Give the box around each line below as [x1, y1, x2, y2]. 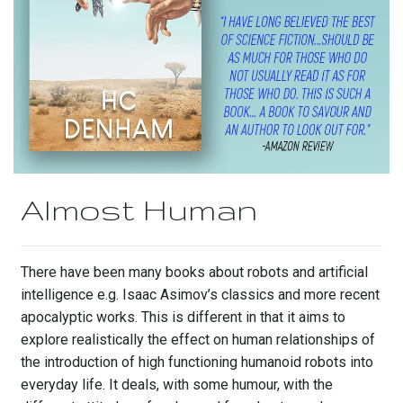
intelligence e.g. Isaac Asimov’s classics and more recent [21, 286, 380, 304]
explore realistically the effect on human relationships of [21, 331, 375, 349]
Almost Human [21, 192, 257, 228]
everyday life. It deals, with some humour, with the [21, 376, 333, 394]
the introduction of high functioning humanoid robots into [21, 354, 373, 372]
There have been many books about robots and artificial [21, 264, 368, 282]
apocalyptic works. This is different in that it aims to [21, 309, 345, 327]
